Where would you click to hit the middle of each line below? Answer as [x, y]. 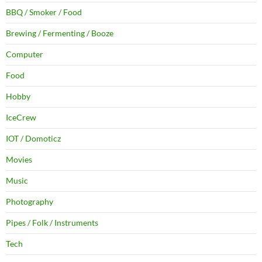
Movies [19, 160]
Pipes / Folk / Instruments [52, 223]
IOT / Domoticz [33, 139]
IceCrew [21, 118]
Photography [30, 202]
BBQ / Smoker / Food [44, 12]
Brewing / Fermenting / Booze [60, 33]
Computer [25, 54]
